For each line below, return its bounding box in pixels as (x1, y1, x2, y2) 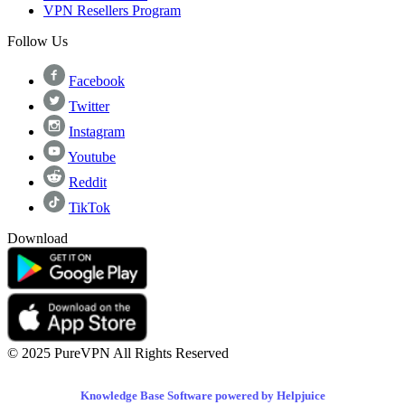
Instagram (69, 124, 125, 140)
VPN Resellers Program (43, 3, 181, 19)
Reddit (69, 174, 107, 191)
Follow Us (7, 33, 68, 50)
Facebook (69, 73, 125, 89)
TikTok (69, 200, 110, 216)
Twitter (69, 99, 109, 115)
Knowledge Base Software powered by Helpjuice (80, 389, 325, 403)
